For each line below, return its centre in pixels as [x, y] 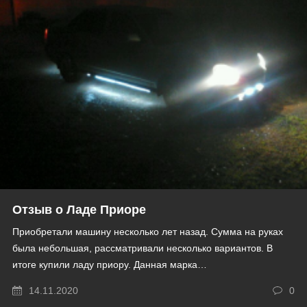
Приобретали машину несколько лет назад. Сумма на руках [148, 231]
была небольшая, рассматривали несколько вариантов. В [143, 248]
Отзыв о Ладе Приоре [79, 209]
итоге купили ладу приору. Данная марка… [110, 264]
